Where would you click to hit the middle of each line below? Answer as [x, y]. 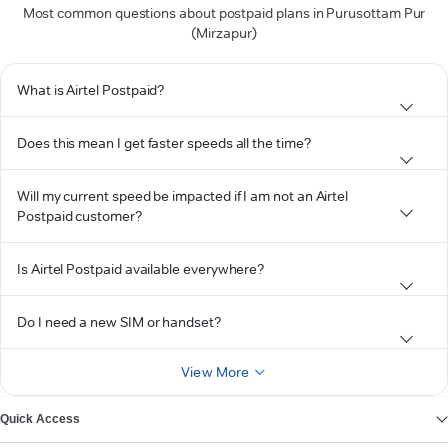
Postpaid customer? [79, 216]
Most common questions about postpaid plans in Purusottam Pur [224, 13]
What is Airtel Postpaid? [91, 90]
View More [215, 372]
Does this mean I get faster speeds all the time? [164, 143]
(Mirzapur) [224, 33]
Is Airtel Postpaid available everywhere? [141, 269]
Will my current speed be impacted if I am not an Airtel [183, 196]
